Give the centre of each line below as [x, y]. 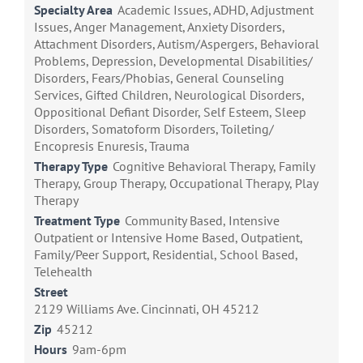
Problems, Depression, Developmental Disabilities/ [173, 61]
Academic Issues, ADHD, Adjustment [216, 10]
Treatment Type [77, 221]
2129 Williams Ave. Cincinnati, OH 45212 [147, 309]
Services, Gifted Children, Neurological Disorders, [169, 95]
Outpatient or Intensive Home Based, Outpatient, [168, 238]
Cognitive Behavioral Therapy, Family [214, 167]
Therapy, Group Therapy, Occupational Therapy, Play [176, 184]
